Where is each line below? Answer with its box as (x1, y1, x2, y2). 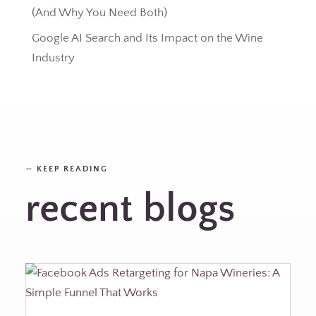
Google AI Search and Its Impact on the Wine (31, 32, 263, 44)
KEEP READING (32, 164, 108, 174)
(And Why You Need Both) (31, 6, 167, 19)
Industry (31, 51, 75, 64)
